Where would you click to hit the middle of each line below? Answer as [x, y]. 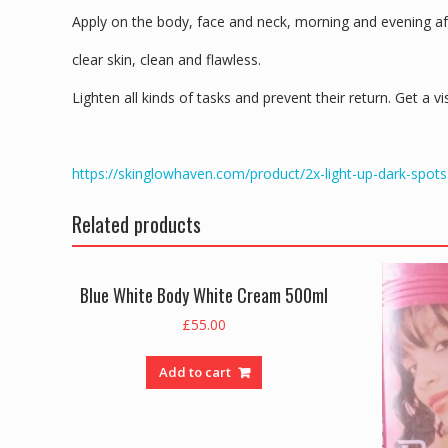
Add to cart [194, 371]
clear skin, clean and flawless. [166, 60]
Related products [136, 224]
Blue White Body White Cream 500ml [204, 294]
